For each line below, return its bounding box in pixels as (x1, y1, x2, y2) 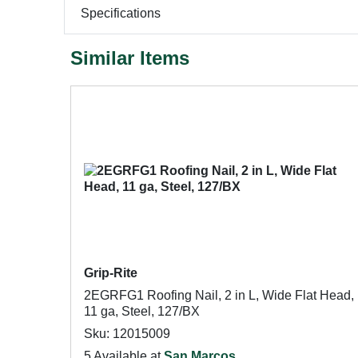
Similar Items (70, 47, 189, 69)
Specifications (81, 6, 161, 20)
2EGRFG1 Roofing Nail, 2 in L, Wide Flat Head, (84, 288, 354, 302)
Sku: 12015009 (84, 327, 170, 340)
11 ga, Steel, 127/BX (84, 304, 200, 318)
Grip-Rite (84, 266, 137, 280)
